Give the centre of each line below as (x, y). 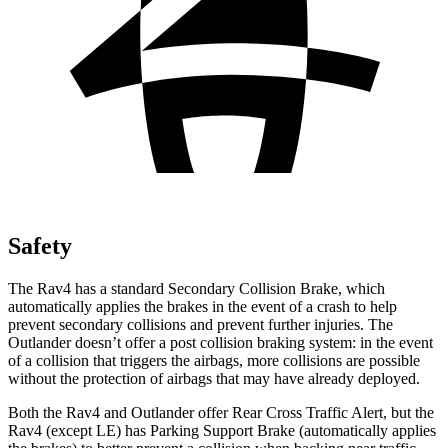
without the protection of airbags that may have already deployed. (214, 378)
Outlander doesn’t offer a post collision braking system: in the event (220, 342)
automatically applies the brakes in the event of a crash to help (202, 306)
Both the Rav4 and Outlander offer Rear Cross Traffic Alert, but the (221, 412)
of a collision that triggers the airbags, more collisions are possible (214, 360)
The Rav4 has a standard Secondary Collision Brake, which (196, 288)
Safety (40, 245)
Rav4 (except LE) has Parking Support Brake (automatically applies (222, 430)
